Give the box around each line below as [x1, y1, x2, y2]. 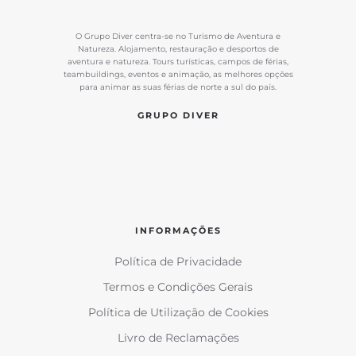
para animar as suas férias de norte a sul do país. [79, 82, 277, 92]
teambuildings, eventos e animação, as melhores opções [63, 69, 293, 79]
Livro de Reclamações [117, 331, 239, 345]
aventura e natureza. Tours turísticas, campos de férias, [68, 56, 288, 67]
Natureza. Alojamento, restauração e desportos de [77, 44, 279, 54]
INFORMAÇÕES [134, 225, 222, 236]
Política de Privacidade [114, 254, 242, 269]
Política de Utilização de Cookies [87, 305, 269, 319]
